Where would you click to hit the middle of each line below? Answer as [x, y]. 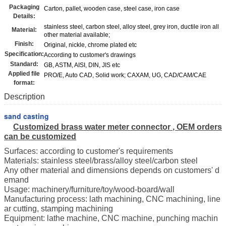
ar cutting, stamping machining [59, 209]
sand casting [26, 116]
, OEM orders [197, 127]
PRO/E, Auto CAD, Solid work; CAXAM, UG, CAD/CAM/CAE [125, 75]
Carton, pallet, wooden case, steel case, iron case [112, 9]
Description [24, 97]
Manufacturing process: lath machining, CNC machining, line [112, 199]
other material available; [77, 35]
